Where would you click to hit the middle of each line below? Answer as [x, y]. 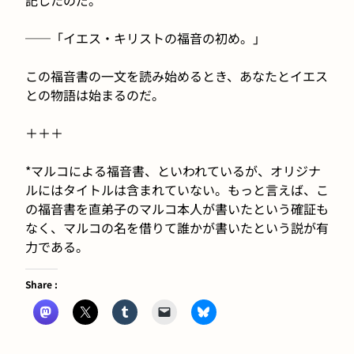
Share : [41, 284]
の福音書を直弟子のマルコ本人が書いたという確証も [177, 208]
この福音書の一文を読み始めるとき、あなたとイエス [177, 75]
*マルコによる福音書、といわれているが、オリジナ [173, 170]
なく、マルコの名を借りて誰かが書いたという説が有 [177, 227]
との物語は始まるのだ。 [95, 94]
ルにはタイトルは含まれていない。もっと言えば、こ [177, 189]
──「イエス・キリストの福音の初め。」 [145, 38]
